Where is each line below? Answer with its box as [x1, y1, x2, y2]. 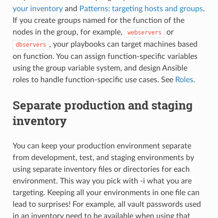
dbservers [15, 41, 46, 48]
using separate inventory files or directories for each [12, 165, 190, 173]
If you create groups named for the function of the [12, 16, 184, 24]
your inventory [12, 4, 63, 13]
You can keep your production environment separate [12, 142, 191, 150]
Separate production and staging [12, 97, 193, 113]
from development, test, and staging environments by [12, 153, 194, 162]
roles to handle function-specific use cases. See [12, 75, 175, 84]
